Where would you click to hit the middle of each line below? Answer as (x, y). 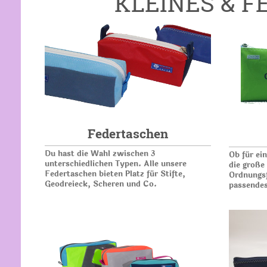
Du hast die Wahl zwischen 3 (100, 153)
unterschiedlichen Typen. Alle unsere (115, 164)
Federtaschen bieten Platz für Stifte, (115, 174)
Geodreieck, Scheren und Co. (100, 184)
